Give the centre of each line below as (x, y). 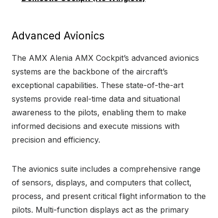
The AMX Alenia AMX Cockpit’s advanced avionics (105, 58)
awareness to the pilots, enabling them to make (99, 112)
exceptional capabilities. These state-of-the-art (98, 85)
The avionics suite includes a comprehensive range (106, 169)
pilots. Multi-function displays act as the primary (100, 209)
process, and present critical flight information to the (109, 196)
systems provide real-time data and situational (96, 99)
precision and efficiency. (56, 139)
